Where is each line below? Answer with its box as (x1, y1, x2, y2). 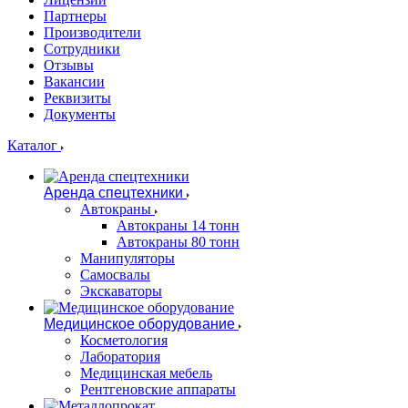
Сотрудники (44, 41, 120, 56)
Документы (44, 107, 116, 122)
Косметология (80, 332, 168, 348)
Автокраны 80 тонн (117, 234, 240, 250)
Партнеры (44, 8, 107, 24)
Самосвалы (80, 267, 150, 282)
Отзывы (44, 57, 94, 73)
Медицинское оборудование (44, 316, 235, 331)
